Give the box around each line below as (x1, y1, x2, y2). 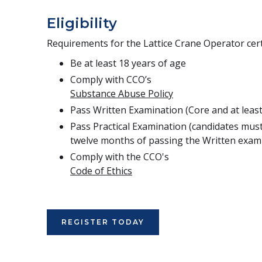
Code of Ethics (70, 164, 132, 178)
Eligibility (47, 15, 117, 32)
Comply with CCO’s (70, 73, 151, 87)
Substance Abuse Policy (70, 87, 173, 101)
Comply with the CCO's (70, 150, 169, 164)
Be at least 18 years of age (70, 57, 186, 70)
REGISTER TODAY (61, 218, 144, 227)
